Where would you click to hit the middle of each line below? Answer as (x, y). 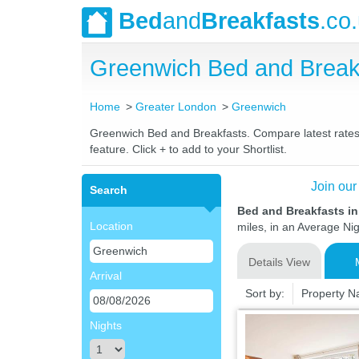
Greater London (176, 107)
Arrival (106, 276)
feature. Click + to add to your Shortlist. (188, 149)
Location (111, 226)
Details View (279, 262)
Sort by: (264, 293)
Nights (106, 325)
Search (109, 190)
